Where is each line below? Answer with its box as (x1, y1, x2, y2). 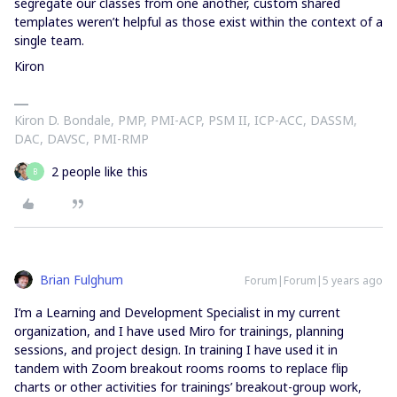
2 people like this (51, 163, 148, 180)
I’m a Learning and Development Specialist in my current (14, 304, 340, 321)
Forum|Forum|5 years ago (245, 273, 383, 288)
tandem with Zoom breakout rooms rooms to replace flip (14, 360, 348, 377)
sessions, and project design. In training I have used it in (14, 341, 338, 358)
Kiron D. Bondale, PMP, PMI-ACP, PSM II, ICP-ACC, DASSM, (14, 112, 357, 128)
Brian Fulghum (40, 271, 123, 288)
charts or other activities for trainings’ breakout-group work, (14, 378, 362, 395)
